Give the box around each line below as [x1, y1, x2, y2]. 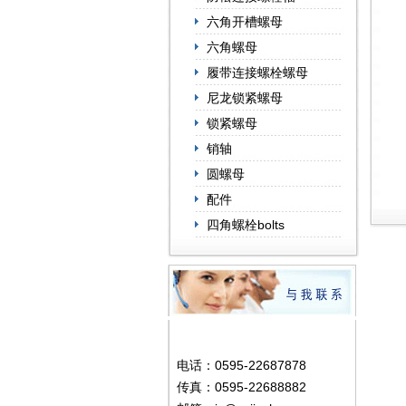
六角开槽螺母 [207, 14, 283, 29]
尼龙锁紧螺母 [207, 91, 283, 105]
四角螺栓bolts [207, 217, 285, 232]
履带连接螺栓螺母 [207, 65, 308, 80]
